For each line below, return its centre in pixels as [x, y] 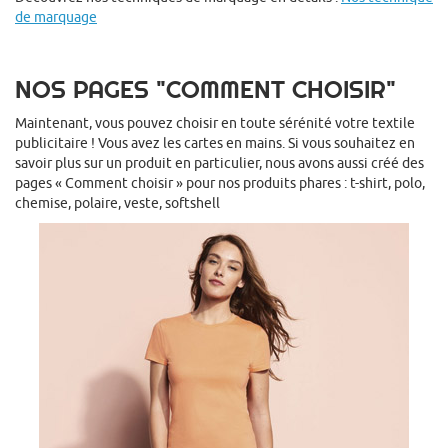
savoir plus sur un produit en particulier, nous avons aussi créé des [219, 163]
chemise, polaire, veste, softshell [117, 203]
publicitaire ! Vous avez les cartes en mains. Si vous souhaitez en [215, 143]
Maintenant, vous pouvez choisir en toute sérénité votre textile [215, 123]
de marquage [56, 17]
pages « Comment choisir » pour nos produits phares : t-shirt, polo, [220, 183]
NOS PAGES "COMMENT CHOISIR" [205, 90]
